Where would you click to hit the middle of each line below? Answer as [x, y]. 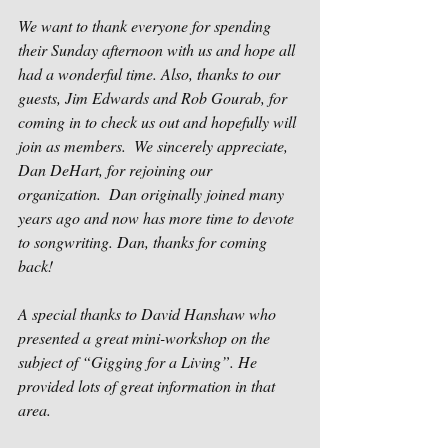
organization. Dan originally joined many [153, 193]
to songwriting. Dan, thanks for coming [144, 241]
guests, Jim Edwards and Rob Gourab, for [154, 97]
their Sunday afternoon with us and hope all [158, 49]
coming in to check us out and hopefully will [159, 121]
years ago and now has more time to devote [158, 217]
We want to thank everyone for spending [146, 25]
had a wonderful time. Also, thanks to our [151, 73]
